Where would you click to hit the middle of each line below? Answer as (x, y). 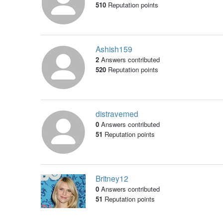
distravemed (117, 114)
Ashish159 (114, 49)
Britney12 (112, 178)
